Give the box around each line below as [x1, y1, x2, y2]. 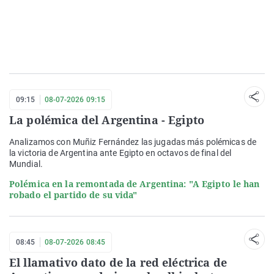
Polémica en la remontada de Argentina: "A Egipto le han [9, 178, 260, 190]
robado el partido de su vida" [9, 189, 138, 201]
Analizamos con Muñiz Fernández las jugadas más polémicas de [9, 137, 257, 147]
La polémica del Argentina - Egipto [9, 113, 205, 128]
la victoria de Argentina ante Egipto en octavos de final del [9, 148, 232, 158]
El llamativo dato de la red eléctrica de [9, 255, 227, 270]
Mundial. [9, 159, 43, 169]
